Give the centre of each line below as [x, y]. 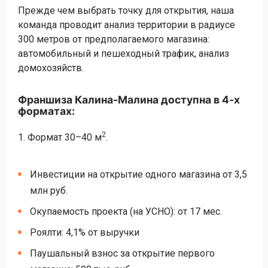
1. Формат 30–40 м [60, 137]
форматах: [46, 111]
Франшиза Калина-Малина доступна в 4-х [129, 100]
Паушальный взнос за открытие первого [122, 253]
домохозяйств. [51, 68]
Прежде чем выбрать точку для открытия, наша [126, 10]
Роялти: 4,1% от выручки [85, 232]
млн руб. [49, 191]
